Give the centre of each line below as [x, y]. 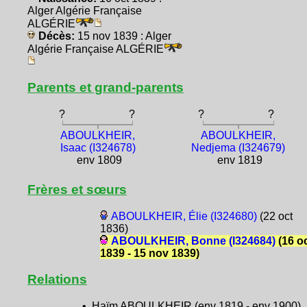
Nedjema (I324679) [238, 148]
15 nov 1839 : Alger [124, 36]
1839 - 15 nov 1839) [149, 254]
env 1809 [98, 160]
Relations [57, 280]
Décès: [57, 36]
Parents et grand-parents [106, 87]
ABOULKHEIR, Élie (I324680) [184, 217]
